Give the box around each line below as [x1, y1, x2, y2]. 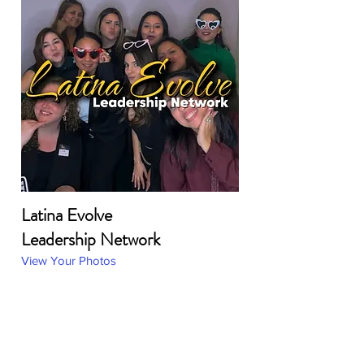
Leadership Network [21, 227, 160, 252]
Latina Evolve [21, 202, 112, 227]
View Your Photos [21, 253, 116, 267]
